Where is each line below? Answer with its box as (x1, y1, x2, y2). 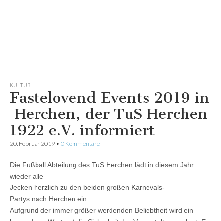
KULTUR (10, 81, 31, 88)
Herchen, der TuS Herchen (10, 105, 208, 123)
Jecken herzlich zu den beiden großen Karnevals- (10, 183, 165, 191)
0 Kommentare (61, 139, 100, 147)
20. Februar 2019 (10, 139, 55, 147)
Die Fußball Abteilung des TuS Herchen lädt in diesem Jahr (10, 160, 194, 169)
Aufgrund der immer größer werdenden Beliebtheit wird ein (10, 206, 193, 214)
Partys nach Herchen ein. (10, 194, 89, 203)
